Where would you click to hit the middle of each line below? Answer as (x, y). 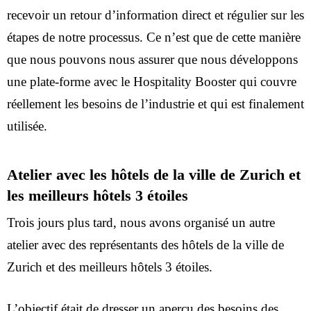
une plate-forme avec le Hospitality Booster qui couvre (152, 82)
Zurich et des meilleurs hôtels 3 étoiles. (110, 267)
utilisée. (27, 126)
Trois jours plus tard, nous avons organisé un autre (141, 222)
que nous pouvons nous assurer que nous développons (152, 59)
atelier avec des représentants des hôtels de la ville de (145, 244)
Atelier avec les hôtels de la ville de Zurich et (154, 175)
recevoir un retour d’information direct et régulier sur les (155, 15)
